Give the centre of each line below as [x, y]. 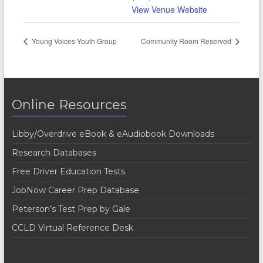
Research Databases [54, 152]
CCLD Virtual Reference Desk [72, 227]
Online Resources [69, 104]
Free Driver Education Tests [68, 171]
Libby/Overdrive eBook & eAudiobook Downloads [113, 134]
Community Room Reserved [187, 41]
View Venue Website [169, 9]
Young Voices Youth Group [73, 41]
